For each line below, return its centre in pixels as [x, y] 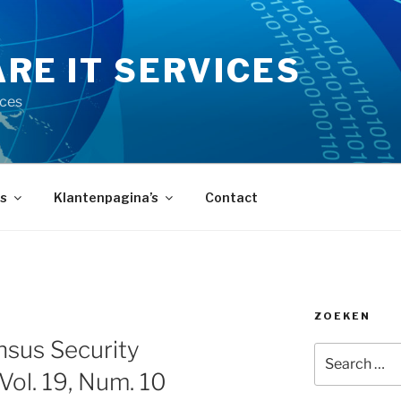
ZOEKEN [342, 316]
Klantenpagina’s [106, 197]
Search [336, 351]
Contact [231, 197]
